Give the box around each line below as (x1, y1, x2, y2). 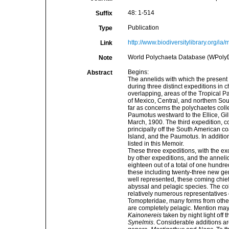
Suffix (95, 10, 112, 17)
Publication (127, 24, 159, 31)
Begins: (127, 68, 149, 76)
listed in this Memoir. (127, 140, 184, 147)
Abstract (86, 69, 112, 76)
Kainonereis (127, 212, 162, 219)
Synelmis (127, 219, 153, 226)
